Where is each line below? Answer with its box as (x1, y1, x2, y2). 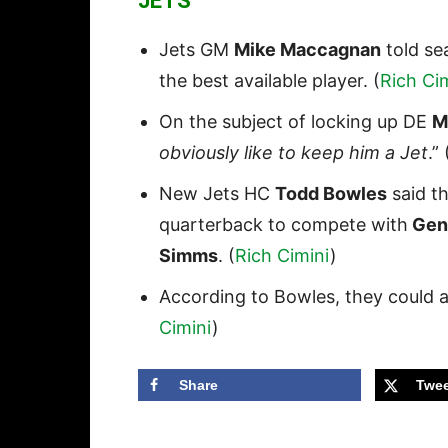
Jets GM (159, 39, 234, 61)
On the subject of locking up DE (159, 111, 432, 133)
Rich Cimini (235, 245, 330, 267)
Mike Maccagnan (234, 39, 381, 61)
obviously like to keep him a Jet (159, 142, 428, 164)
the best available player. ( (159, 70, 380, 92)
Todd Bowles (275, 183, 387, 205)
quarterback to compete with (159, 214, 408, 236)
